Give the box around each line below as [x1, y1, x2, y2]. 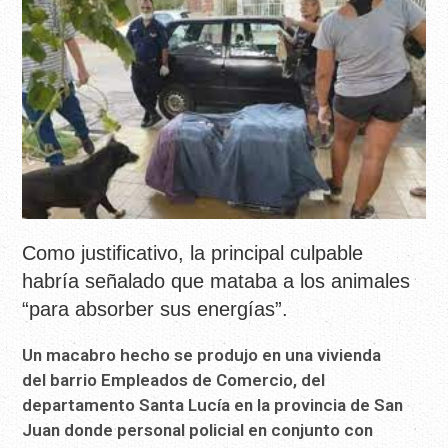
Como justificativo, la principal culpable [22, 241, 364, 264]
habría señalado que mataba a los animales [22, 269, 411, 292]
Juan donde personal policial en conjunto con [22, 419, 374, 440]
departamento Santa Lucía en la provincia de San [22, 394, 404, 415]
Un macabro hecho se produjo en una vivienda [22, 344, 382, 365]
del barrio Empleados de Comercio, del [22, 369, 326, 390]
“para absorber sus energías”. [22, 297, 289, 320]
